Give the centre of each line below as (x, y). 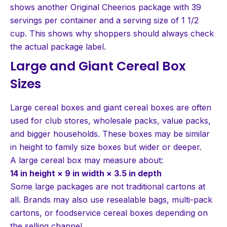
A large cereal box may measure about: (87, 160)
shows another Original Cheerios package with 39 (106, 7)
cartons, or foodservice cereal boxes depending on (109, 213)
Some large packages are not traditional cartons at (108, 186)
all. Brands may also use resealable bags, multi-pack (111, 199)
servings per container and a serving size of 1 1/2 (104, 20)
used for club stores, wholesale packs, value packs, (110, 120)
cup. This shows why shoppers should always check (112, 33)
